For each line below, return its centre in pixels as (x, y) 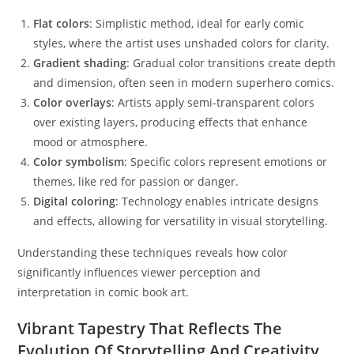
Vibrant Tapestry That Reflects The (150, 328)
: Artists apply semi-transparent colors (213, 102)
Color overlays (73, 102)
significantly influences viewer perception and (139, 272)
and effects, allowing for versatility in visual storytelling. (181, 221)
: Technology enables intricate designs (217, 201)
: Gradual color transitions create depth (232, 63)
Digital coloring (75, 201)
